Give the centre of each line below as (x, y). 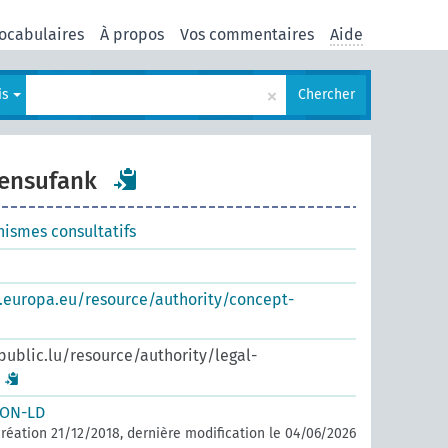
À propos (132, 34)
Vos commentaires (247, 34)
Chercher (326, 94)
